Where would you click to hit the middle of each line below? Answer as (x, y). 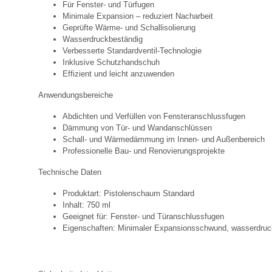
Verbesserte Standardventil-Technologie (132, 50)
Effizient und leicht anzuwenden (118, 73)
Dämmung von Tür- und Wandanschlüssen (137, 127)
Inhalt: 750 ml (87, 205)
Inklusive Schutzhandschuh (111, 62)
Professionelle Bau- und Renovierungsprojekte (144, 151)
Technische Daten (70, 172)
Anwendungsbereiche (76, 95)
